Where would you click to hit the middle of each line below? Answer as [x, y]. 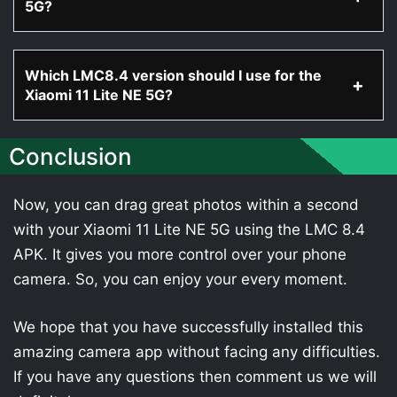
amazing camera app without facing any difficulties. [197, 351]
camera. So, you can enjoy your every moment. [180, 279]
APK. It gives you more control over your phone [180, 254]
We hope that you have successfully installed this [188, 327]
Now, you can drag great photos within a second [186, 205]
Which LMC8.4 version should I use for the [173, 75]
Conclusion [70, 156]
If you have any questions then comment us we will [195, 376]
